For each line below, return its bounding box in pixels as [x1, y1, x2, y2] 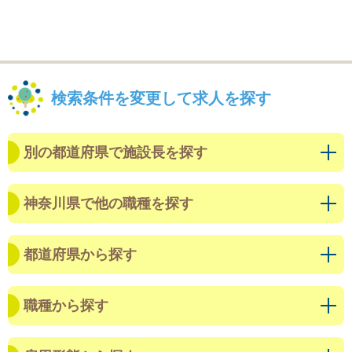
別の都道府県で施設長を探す [24, 145, 207, 161]
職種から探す [24, 298, 108, 314]
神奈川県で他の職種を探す [24, 196, 193, 212]
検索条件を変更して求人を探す [51, 90, 271, 108]
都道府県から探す [24, 247, 137, 263]
